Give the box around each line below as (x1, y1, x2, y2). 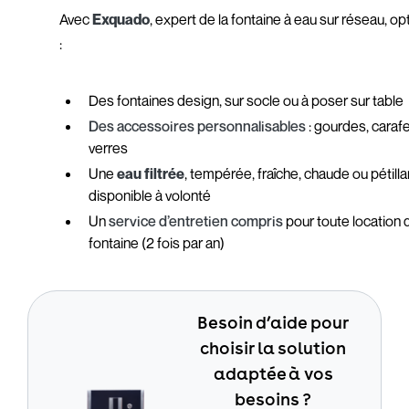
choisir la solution (200, 337, 346, 359)
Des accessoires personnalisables (89, 117, 307, 135)
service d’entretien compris (109, 212, 284, 230)
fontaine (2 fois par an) (89, 234, 225, 252)
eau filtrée (117, 164, 185, 183)
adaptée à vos (213, 362, 333, 384)
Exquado (92, 10, 151, 28)
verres (89, 139, 129, 157)
